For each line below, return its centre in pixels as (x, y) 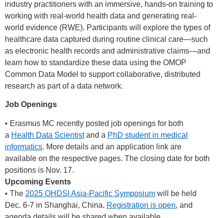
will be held (176, 193)
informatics (24, 146)
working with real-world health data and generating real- (101, 16)
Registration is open (141, 205)
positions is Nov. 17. (39, 170)
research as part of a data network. (64, 86)
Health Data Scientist (48, 135)
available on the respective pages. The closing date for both (107, 158)
